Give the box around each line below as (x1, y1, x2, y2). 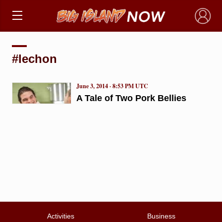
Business (147, 212, 175, 221)
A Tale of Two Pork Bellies (76, 93, 186, 103)
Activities (47, 212, 74, 221)
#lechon (11, 52, 57, 65)
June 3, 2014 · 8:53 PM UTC (76, 81, 148, 90)
